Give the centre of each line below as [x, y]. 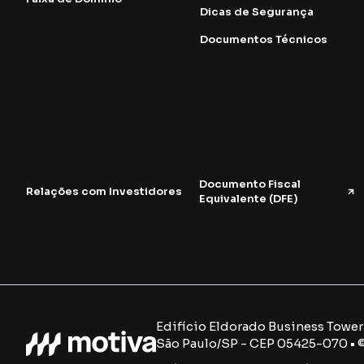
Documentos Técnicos [263, 39]
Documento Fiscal [249, 184]
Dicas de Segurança [256, 11]
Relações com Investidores [104, 191]
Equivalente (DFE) [248, 198]
